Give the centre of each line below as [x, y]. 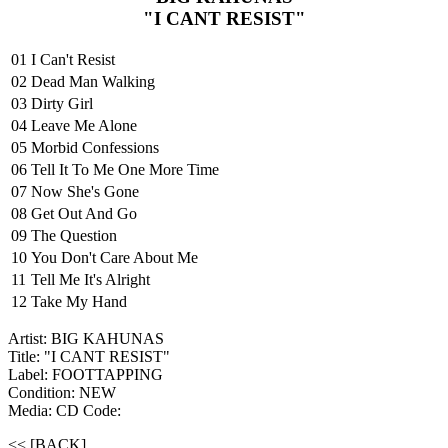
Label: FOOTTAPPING [85, 375]
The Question [74, 236]
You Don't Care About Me [114, 258]
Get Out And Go [84, 214]
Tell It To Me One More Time [125, 170]
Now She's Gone [85, 192]
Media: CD [45, 411]
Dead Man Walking [93, 82]
